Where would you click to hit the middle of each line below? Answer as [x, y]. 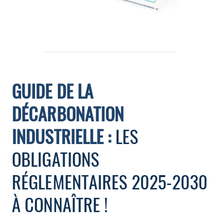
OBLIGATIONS [56, 159]
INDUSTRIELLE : [62, 136]
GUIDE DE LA [53, 91]
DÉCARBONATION [68, 113]
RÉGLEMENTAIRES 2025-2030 [110, 181]
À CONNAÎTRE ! [60, 204]
